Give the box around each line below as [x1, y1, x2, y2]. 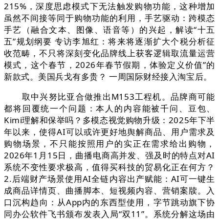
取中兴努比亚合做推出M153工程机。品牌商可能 [4, 91, 215, 103]
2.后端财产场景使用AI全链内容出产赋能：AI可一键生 [4, 173, 215, 185]
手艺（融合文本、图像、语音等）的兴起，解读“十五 [4, 24, 215, 36]
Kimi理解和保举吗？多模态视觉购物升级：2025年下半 [4, 114, 215, 126]
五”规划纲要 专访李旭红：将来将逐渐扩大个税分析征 [4, 36, 215, 47]
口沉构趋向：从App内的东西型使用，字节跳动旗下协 [4, 197, 215, 208]
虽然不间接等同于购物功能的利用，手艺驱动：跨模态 [4, 12, 215, 24]
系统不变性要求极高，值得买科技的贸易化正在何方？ [4, 161, 215, 173]
